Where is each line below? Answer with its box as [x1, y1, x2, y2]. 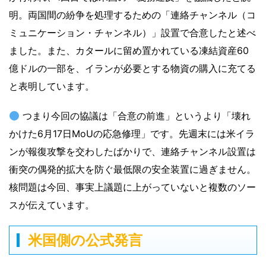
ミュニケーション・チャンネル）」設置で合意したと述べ [9, 27, 256, 39]
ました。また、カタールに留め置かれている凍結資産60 [9, 45, 249, 57]
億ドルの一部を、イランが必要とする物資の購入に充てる [9, 62, 256, 75]
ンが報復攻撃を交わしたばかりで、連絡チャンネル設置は [9, 145, 256, 158]
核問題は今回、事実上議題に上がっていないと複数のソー [9, 181, 256, 194]
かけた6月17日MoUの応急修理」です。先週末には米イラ [9, 128, 255, 140]
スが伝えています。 [9, 199, 94, 211]
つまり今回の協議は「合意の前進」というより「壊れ [20, 110, 251, 122]
